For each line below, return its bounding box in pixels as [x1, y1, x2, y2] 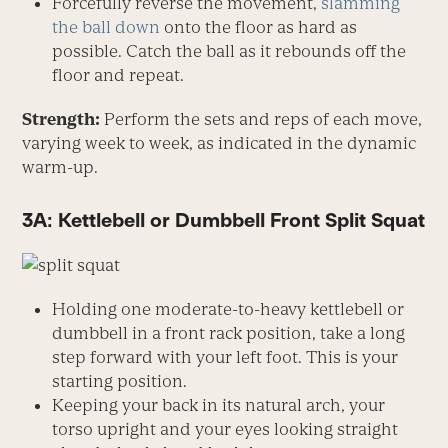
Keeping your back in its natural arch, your [52, 394, 386, 415]
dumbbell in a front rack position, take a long [52, 322, 406, 343]
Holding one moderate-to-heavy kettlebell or [52, 298, 405, 319]
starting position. [52, 370, 188, 391]
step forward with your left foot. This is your [52, 346, 399, 367]
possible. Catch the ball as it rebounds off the [52, 41, 407, 62]
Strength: [22, 109, 101, 130]
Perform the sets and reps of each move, [100, 109, 423, 130]
